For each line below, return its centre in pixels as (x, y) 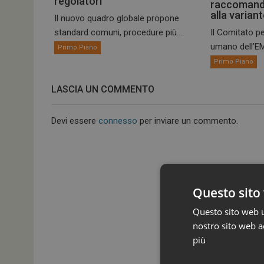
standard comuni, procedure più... (118, 33)
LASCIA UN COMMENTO (103, 90)
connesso (118, 121)
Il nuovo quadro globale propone (117, 19)
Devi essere (75, 121)
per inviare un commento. (188, 121)
